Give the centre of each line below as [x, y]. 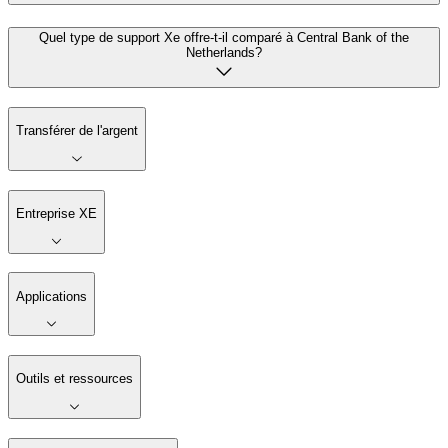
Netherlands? [224, 53]
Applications [51, 296]
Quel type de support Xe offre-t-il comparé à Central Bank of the [224, 38]
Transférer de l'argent [77, 131]
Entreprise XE [56, 213]
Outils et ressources [74, 379]
